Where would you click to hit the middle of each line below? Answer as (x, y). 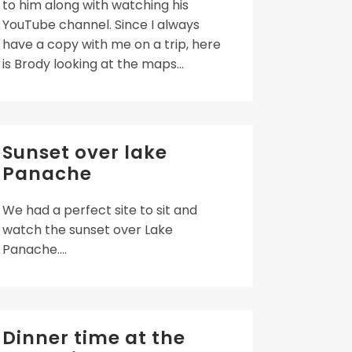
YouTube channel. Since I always (101, 25)
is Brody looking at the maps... (93, 64)
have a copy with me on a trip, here (112, 44)
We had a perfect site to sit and (100, 210)
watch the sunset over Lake (88, 230)
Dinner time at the (94, 338)
